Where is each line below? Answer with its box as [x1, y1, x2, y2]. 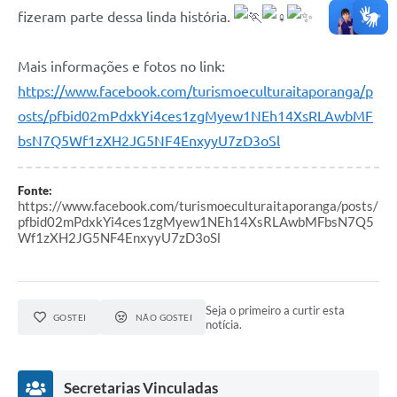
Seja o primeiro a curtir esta [206, 303, 346, 318]
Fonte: [18, 183, 52, 198]
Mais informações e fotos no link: [18, 58, 225, 75]
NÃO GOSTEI [135, 312, 193, 323]
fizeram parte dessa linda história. [18, 9, 234, 26]
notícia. [206, 317, 243, 332]
